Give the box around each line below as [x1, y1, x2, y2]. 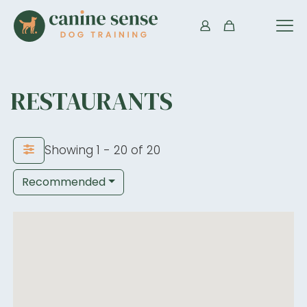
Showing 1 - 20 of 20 [45, 141, 161, 158]
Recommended [22, 173, 106, 190]
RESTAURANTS [10, 84, 173, 118]
